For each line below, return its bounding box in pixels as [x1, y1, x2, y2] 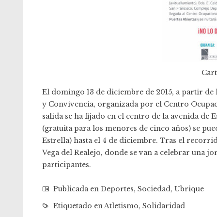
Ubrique [174, 185, 204, 194]
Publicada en [51, 185, 101, 194]
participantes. [42, 160, 91, 170]
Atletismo [104, 201, 139, 211]
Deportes [101, 185, 134, 194]
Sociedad [138, 185, 170, 194]
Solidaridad [142, 201, 185, 211]
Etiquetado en [51, 201, 104, 211]
